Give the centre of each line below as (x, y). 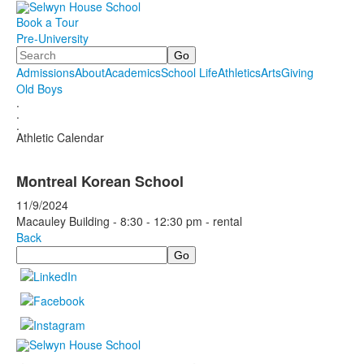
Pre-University (52, 39)
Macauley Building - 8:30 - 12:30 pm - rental (129, 221)
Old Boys (39, 89)
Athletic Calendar (60, 138)
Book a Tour (48, 22)
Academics (133, 73)
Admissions (45, 73)
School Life (189, 73)
